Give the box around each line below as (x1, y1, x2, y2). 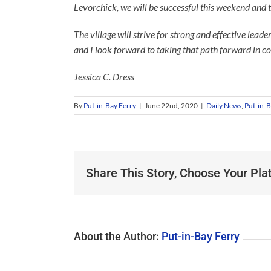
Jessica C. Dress (74, 70, 134, 82)
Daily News (206, 100, 241, 110)
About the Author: (74, 230, 162, 243)
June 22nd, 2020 (145, 100, 198, 110)
